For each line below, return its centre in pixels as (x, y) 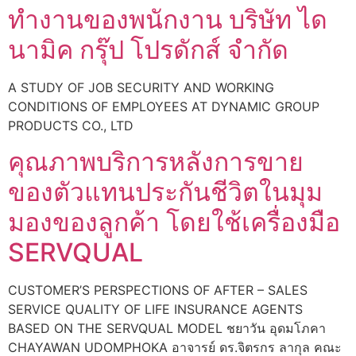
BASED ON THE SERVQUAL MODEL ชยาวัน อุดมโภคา (167, 328)
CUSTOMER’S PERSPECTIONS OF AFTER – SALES (158, 290)
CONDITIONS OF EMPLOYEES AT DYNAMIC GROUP (164, 107)
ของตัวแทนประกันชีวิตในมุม (165, 192)
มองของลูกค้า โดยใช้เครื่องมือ (174, 222)
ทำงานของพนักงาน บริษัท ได (168, 20)
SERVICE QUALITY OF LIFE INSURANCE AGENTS (155, 309)
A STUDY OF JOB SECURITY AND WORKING (141, 88)
